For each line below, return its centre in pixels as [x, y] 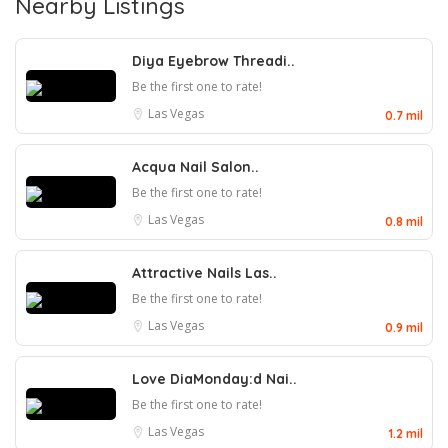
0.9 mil [404, 327]
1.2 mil [406, 433]
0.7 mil [404, 115]
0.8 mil [404, 221]
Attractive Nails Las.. [204, 273]
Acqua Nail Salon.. [195, 167]
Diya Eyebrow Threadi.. [213, 61]
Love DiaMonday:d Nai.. [214, 379]
